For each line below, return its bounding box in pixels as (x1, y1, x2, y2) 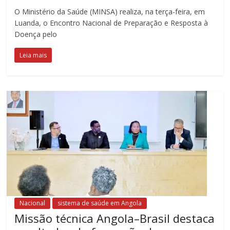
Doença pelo (14, 29, 57, 39)
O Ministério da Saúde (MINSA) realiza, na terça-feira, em (14, 6, 205, 16)
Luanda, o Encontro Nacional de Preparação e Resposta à (14, 17, 208, 28)
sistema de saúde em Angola (57, 198, 142, 207)
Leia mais (20, 50, 47, 60)
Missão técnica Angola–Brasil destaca (14, 210, 215, 226)
